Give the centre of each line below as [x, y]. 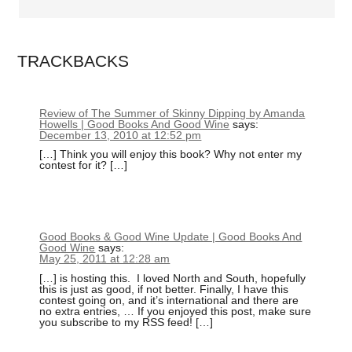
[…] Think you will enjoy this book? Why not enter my [171, 154]
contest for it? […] [84, 165]
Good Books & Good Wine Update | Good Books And [171, 237]
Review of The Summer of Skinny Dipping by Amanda [172, 113]
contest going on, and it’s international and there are [169, 300]
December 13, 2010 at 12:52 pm [121, 135]
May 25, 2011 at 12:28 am [105, 259]
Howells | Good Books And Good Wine [135, 124]
